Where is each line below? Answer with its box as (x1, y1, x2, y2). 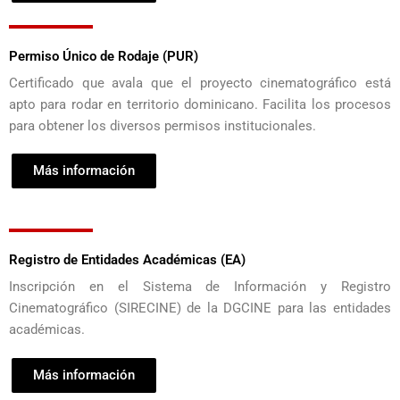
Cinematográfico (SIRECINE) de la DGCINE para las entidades (9, 300, 391, 317)
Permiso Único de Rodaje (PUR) (9, 47, 198, 64)
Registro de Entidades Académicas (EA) (9, 252, 246, 269)
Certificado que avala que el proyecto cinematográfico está (9, 74, 391, 91)
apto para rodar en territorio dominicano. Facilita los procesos (9, 96, 391, 112)
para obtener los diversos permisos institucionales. (9, 117, 316, 134)
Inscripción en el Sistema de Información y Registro (9, 279, 391, 296)
